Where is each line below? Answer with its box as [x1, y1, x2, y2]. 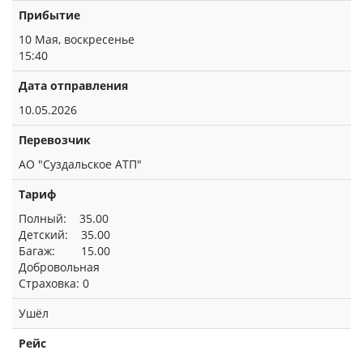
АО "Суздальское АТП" [19, 156, 142, 172]
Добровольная [19, 259, 100, 275]
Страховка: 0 [19, 275, 89, 291]
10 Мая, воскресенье [19, 32, 135, 47]
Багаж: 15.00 [19, 243, 110, 258]
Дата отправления [19, 78, 128, 93]
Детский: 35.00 [19, 227, 110, 242]
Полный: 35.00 [19, 211, 109, 226]
